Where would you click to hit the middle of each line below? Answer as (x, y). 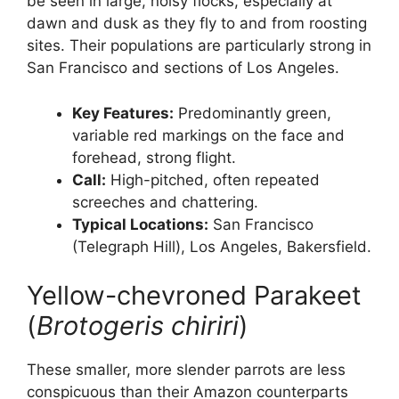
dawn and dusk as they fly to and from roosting (197, 24)
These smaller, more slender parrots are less (186, 370)
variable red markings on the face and (208, 135)
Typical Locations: (140, 224)
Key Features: (123, 113)
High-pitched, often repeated (213, 179)
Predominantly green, (252, 113)
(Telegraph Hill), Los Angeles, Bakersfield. (222, 246)
